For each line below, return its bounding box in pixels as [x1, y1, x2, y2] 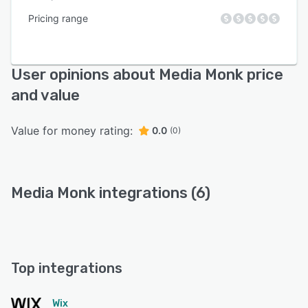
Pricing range [28, 12, 88, 24]
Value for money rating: [11, 124, 133, 137]
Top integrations [11, 260, 122, 276]
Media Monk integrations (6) [11, 184, 210, 202]
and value [11, 86, 80, 104]
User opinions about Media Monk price [11, 65, 283, 84]
